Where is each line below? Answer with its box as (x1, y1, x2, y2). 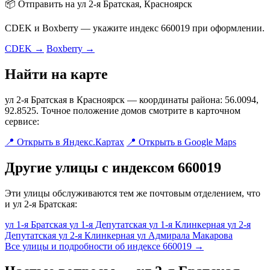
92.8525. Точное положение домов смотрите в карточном (5, 105, 240, 116)
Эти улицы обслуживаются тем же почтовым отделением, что (5, 187, 260, 198)
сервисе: (5, 116, 39, 127)
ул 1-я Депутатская (69, 219, 149, 230)
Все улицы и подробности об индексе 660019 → (5, 240, 204, 251)
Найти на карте (5, 66, 108, 82)
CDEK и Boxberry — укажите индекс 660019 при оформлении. (5, 22, 265, 33)
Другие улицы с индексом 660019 (5, 159, 221, 175)
